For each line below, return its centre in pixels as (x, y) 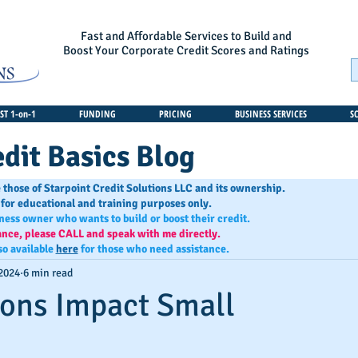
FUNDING (97, 114)
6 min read (48, 272)
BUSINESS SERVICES (271, 114)
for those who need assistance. (153, 249)
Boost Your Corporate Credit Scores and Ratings (186, 50)
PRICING (175, 114)
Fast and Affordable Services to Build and (186, 36)
